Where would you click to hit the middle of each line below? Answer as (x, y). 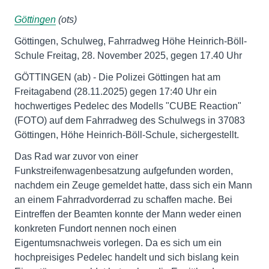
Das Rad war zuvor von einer (76, 156)
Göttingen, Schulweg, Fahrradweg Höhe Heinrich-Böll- (131, 41)
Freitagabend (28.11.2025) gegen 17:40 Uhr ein (116, 91)
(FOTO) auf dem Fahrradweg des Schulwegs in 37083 (130, 120)
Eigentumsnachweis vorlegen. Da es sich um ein (118, 243)
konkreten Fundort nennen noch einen (95, 228)
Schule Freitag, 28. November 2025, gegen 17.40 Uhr (128, 55)
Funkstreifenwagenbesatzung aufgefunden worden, (124, 171)
